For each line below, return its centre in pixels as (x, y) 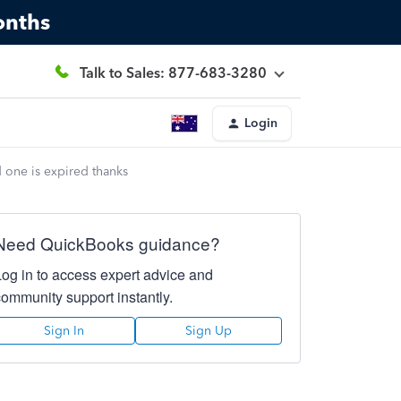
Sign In (64, 331)
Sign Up (208, 331)
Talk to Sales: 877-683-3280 (173, 73)
